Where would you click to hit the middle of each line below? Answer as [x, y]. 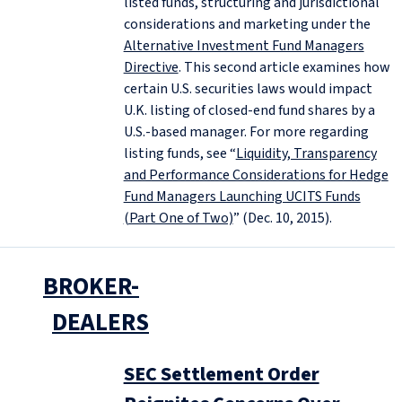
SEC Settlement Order [221, 374]
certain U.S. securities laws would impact [248, 89]
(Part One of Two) [178, 218]
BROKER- [91, 287]
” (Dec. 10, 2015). [284, 218]
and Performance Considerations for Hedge [256, 175]
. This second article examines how [284, 67]
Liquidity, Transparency [306, 153]
